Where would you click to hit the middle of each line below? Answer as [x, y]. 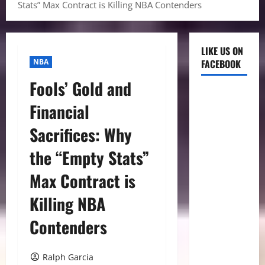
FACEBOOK [221, 64]
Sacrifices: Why [81, 135]
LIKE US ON [222, 51]
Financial [59, 112]
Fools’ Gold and [80, 88]
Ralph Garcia [68, 257]
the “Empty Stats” [89, 158]
